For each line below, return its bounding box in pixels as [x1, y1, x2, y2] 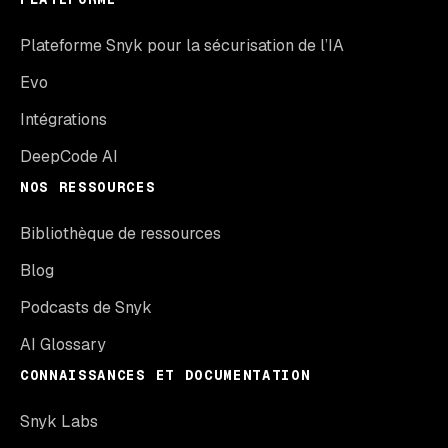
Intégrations [20, 108, 107, 130]
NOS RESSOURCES [20, 177, 156, 196]
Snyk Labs [20, 410, 98, 432]
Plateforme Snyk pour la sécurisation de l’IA [20, 34, 344, 56]
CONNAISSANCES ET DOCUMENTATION [20, 365, 311, 384]
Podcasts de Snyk [20, 296, 152, 318]
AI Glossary [20, 333, 106, 355]
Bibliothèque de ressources [20, 222, 221, 244]
